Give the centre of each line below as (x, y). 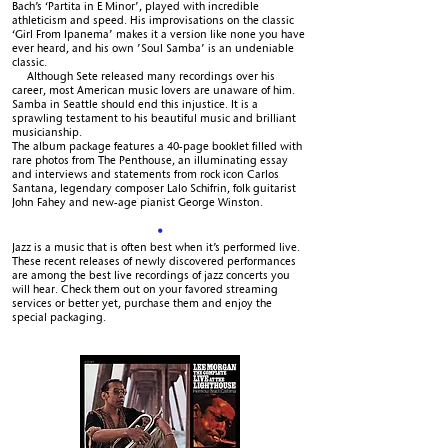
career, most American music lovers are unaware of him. (153, 90)
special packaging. (99, 317)
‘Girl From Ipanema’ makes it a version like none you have (158, 34)
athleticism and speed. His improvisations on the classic (153, 20)
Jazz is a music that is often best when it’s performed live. (156, 247)
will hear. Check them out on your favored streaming (145, 289)
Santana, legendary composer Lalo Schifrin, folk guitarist (154, 188)
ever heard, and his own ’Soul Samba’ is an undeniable (153, 48)
